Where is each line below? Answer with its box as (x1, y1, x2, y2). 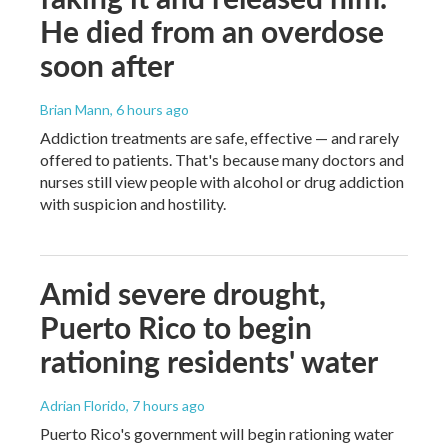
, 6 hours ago (110, 100, 189, 118)
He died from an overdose (40, 9, 384, 52)
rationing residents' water (40, 339, 378, 382)
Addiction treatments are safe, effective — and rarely (40, 127, 399, 147)
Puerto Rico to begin (40, 305, 312, 348)
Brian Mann (40, 100, 110, 118)
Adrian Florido (40, 396, 126, 414)
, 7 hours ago (126, 396, 205, 414)
